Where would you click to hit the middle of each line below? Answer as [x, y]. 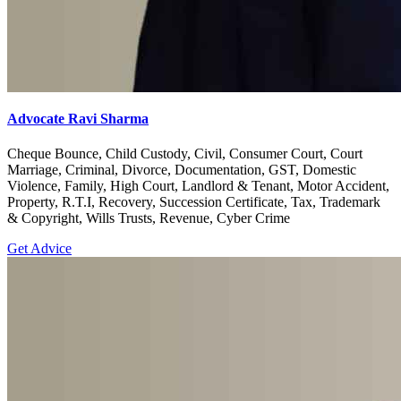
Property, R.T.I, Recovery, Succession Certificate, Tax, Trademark [194, 202]
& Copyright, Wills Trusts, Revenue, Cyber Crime [149, 218]
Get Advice [39, 249]
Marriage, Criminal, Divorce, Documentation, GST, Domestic [182, 170]
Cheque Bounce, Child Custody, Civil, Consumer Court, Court [185, 154]
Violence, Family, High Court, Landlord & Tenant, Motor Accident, [198, 186]
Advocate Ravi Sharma [78, 119]
